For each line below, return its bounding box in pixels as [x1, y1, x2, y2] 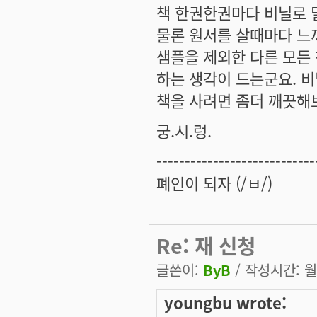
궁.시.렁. [156, 118, 212, 142]
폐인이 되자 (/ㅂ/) [156, 171, 272, 194]
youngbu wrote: [164, 290, 287, 313]
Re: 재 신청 [156, 230, 255, 260]
